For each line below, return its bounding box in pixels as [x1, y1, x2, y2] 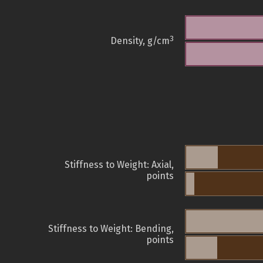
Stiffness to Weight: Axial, [65, 159, 174, 171]
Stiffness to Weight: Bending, [48, 223, 174, 235]
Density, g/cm [110, 35, 170, 47]
